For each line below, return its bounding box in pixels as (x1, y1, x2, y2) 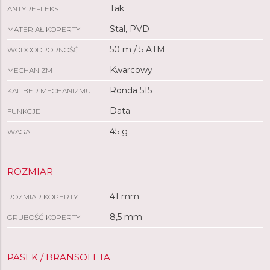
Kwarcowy (109, 64, 152, 75)
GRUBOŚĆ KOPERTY (7, 213, 80, 222)
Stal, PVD (109, 24, 149, 34)
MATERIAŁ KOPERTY (7, 25, 80, 34)
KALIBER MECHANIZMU (7, 86, 91, 95)
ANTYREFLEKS (7, 4, 58, 13)
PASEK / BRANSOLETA (7, 251, 110, 263)
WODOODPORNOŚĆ (7, 45, 79, 54)
